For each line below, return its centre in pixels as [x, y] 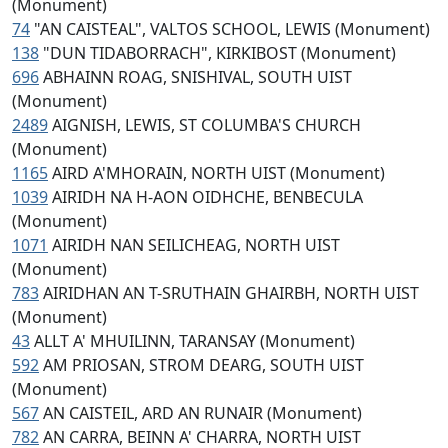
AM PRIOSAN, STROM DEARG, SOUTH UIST [203, 365]
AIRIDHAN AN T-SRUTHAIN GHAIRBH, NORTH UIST [231, 293]
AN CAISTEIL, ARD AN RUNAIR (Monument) [202, 413]
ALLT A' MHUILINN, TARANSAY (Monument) [194, 341]
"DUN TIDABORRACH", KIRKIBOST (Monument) [219, 53]
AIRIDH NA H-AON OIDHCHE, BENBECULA [207, 197]
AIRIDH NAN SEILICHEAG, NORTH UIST [196, 245]
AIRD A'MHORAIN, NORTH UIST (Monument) [218, 173]
